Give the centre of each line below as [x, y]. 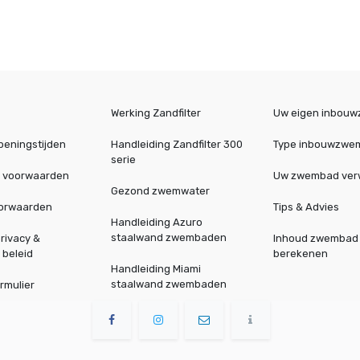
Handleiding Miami [156, 269]
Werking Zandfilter [156, 113]
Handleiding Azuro [157, 223]
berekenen [300, 254]
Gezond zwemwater [161, 191]
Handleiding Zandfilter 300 [177, 145]
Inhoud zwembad [315, 239]
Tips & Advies [306, 207]
